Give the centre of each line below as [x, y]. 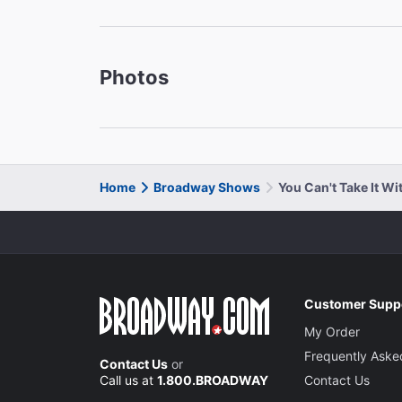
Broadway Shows [207, 187]
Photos [134, 77]
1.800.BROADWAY [213, 380]
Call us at [128, 380]
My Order [332, 331]
